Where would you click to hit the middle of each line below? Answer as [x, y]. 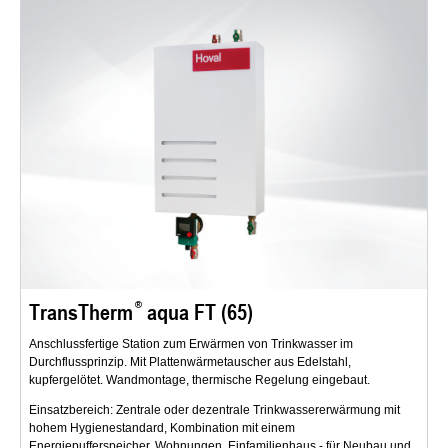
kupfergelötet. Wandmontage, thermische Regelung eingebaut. [199, 379]
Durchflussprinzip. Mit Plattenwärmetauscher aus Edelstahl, [190, 361]
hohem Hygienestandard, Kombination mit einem [162, 427]
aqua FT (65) [197, 311]
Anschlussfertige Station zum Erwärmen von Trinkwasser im [191, 343]
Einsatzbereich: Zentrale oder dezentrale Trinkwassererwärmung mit [214, 409]
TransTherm [81, 311]
